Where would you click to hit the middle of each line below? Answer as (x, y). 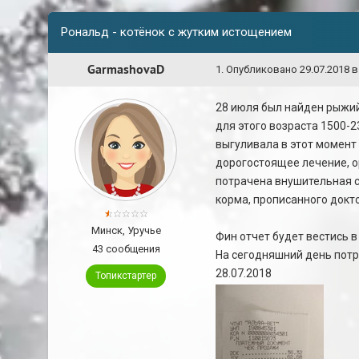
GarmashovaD (126, 69)
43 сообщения (126, 249)
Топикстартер (126, 276)
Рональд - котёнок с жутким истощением (176, 32)
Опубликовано (263, 69)
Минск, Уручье (126, 230)
